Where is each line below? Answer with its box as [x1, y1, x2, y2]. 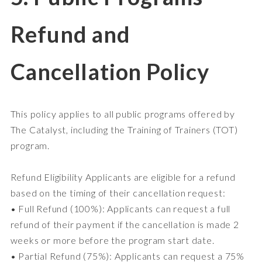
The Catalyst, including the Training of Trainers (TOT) [10, 123, 238, 135]
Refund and [10, 20, 130, 47]
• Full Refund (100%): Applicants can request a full [10, 202, 231, 214]
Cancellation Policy [10, 57, 209, 85]
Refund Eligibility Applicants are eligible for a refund [10, 171, 236, 182]
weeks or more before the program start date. [10, 234, 215, 246]
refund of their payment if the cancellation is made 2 [10, 218, 239, 230]
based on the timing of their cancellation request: [10, 187, 226, 198]
